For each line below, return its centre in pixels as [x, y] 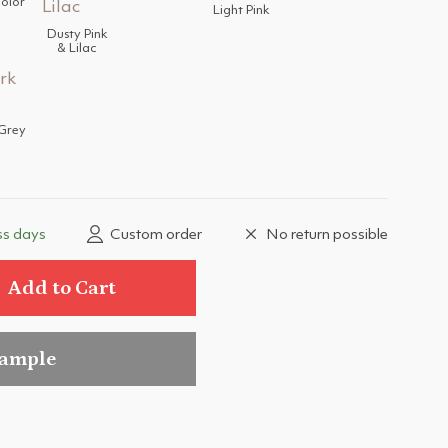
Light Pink [241, 10]
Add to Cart [62, 288]
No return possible [327, 235]
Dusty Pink [77, 34]
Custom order [156, 235]
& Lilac [77, 48]
